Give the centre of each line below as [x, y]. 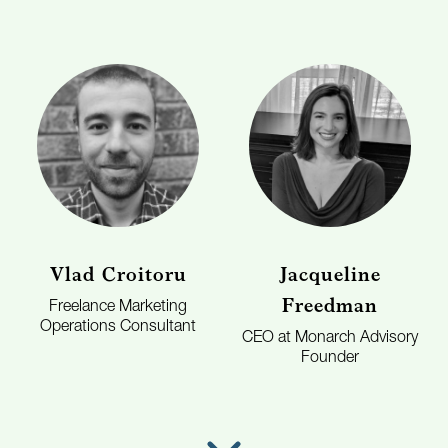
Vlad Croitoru [118, 273]
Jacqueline [330, 273]
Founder [330, 358]
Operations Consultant [118, 327]
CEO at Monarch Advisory [330, 338]
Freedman [330, 304]
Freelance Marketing [118, 307]
